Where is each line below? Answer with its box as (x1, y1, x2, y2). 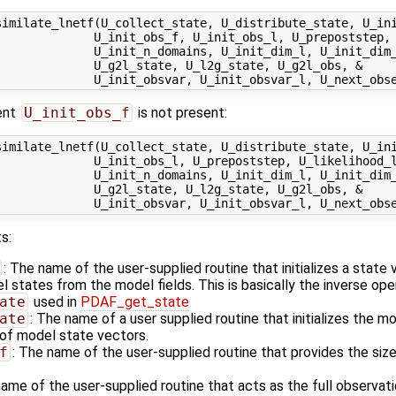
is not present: (133, 104, 227, 122)
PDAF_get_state (80, 293, 189, 310)
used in (29, 293, 80, 310)
